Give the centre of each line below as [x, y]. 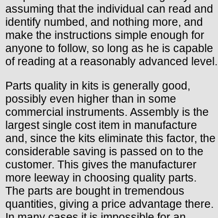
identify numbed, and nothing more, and [104, 22]
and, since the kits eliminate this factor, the [110, 138]
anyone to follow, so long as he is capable [109, 48]
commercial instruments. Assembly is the [107, 112]
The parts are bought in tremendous [95, 191]
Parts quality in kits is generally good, [98, 85]
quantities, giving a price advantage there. [109, 204]
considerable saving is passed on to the [104, 151]
